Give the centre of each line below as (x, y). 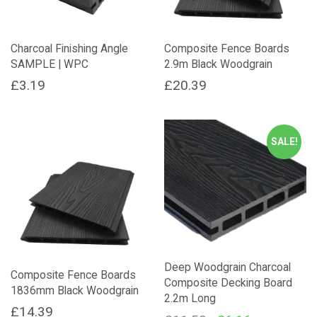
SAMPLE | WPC (50, 64)
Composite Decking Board (229, 283)
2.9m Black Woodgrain (219, 64)
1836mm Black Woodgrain (75, 290)
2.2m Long (190, 299)
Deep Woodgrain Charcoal (228, 267)
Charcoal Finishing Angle (69, 48)
